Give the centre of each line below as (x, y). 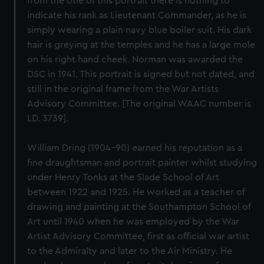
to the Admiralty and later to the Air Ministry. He (130, 251)
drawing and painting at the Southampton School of (139, 207)
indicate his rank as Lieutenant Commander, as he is (137, 15)
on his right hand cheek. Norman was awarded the (135, 60)
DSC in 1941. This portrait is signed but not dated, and (141, 74)
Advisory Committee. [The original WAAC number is (139, 104)
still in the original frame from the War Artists (123, 89)
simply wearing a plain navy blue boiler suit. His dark (140, 30)
